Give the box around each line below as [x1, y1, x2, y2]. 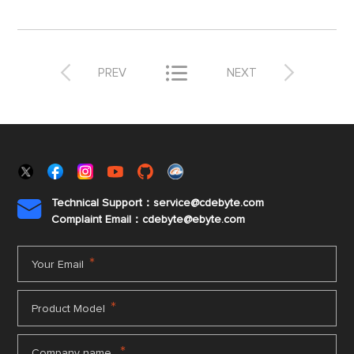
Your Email [32, 259, 85, 271]
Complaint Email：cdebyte [51, 214, 184, 226]
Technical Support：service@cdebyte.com [51, 198, 265, 209]
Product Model [32, 303, 106, 315]
